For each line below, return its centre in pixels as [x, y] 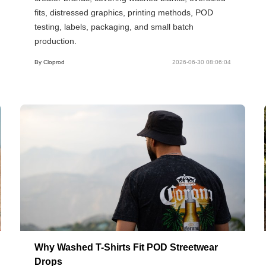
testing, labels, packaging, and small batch [114, 26]
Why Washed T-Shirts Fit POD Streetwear [126, 247]
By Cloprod [50, 62]
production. [56, 41]
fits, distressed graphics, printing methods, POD [124, 12]
